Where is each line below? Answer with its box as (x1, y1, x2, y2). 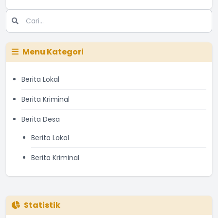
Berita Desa (21, 114, 60, 124)
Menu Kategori (22, 46, 84, 57)
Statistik (24, 200, 60, 211)
